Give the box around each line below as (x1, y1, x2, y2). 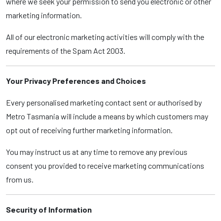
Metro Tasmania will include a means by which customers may (6, 111, 208, 121)
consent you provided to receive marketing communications (6, 161, 204, 170)
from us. (6, 175, 34, 184)
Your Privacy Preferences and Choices (6, 76, 146, 85)
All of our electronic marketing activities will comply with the (6, 32, 204, 41)
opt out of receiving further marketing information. (6, 125, 173, 135)
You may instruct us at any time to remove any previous (6, 147, 187, 156)
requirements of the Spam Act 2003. (6, 46, 125, 55)
